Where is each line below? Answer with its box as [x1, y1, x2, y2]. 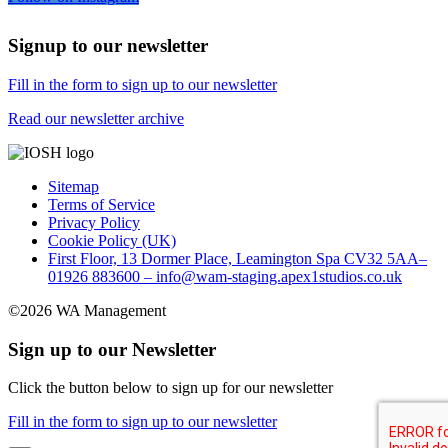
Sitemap [48, 177, 99, 195]
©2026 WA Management [8, 301, 166, 319]
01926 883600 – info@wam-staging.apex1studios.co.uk [48, 267, 402, 285]
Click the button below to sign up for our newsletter [8, 379, 333, 397]
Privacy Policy [48, 213, 140, 231]
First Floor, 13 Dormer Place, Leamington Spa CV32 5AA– [48, 249, 427, 267]
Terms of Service [48, 195, 155, 213]
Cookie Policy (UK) [48, 231, 176, 249]
